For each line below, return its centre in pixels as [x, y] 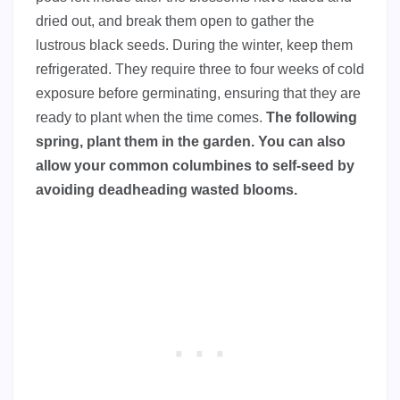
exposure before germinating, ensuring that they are [198, 93]
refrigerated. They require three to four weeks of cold [200, 69]
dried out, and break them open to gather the [175, 21]
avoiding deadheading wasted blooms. [167, 189]
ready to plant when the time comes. [151, 117]
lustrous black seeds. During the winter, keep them [194, 45]
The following [312, 117]
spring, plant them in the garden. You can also [191, 141]
